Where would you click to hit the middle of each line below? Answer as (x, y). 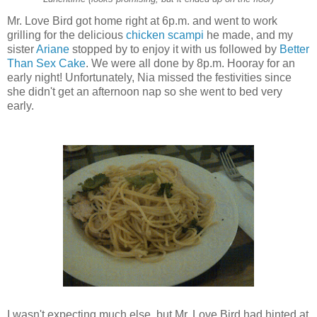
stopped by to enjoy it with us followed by (174, 50)
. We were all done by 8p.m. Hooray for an (190, 64)
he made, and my (248, 35)
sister (22, 50)
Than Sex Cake (46, 64)
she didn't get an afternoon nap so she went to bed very (145, 92)
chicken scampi (165, 35)
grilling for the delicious (67, 35)
